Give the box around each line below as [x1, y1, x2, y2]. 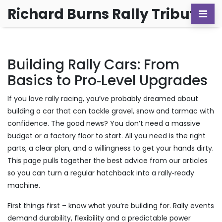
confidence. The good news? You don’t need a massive [7, 118, 200, 128]
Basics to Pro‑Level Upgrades [7, 71, 208, 90]
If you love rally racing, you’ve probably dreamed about [7, 94, 198, 104]
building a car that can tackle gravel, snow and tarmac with [7, 106, 214, 116]
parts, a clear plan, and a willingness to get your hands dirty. [7, 143, 214, 153]
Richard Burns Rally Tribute [7, 4, 205, 23]
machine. [7, 180, 40, 190]
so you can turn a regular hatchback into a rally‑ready [7, 168, 194, 178]
